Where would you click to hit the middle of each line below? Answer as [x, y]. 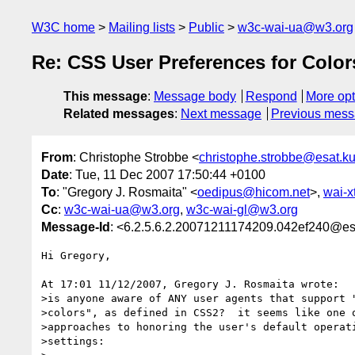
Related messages [119, 114]
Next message [221, 114]
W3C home [63, 27]
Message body [195, 97]
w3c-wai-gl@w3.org [242, 209]
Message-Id [76, 227]
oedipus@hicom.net [254, 192]
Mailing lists [142, 27]
